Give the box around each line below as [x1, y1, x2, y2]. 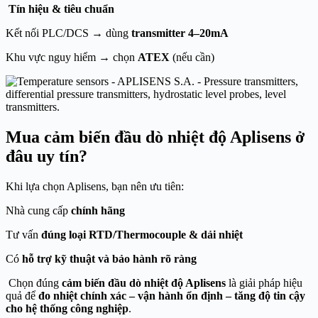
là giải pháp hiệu [226, 276, 302, 289]
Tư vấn [6, 228, 41, 241]
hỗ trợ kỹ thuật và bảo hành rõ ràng [22, 252, 197, 265]
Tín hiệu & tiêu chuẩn [6, 2, 114, 15]
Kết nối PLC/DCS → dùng [6, 26, 131, 39]
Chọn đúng [6, 276, 62, 289]
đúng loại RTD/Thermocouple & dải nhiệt [41, 228, 243, 241]
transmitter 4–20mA [131, 26, 229, 39]
